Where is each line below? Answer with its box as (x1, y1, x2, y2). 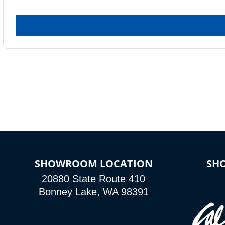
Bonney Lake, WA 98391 (38, 186, 149, 197)
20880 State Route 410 (42, 173, 146, 184)
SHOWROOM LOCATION (34, 157, 153, 170)
